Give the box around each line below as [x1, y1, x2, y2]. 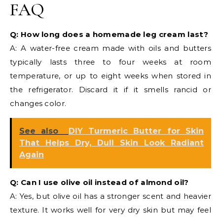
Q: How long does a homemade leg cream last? [10, 30, 208, 39]
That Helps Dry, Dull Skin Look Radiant [19, 138, 204, 148]
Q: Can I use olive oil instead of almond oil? [10, 178, 189, 187]
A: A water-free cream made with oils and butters [10, 43, 211, 53]
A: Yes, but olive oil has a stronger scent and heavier [10, 191, 211, 201]
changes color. [10, 99, 67, 109]
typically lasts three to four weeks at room [10, 57, 211, 67]
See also [19, 126, 59, 136]
